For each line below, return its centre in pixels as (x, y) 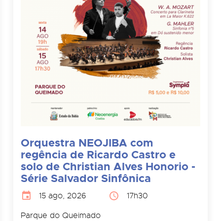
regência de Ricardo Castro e (98, 154)
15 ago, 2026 (62, 196)
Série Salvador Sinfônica (86, 178)
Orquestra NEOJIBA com (87, 143)
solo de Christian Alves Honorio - (108, 166)
